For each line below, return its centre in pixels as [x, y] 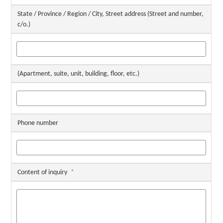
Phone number [38, 123]
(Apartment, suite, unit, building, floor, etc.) [79, 74]
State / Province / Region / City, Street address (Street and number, [111, 14]
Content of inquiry [43, 173]
